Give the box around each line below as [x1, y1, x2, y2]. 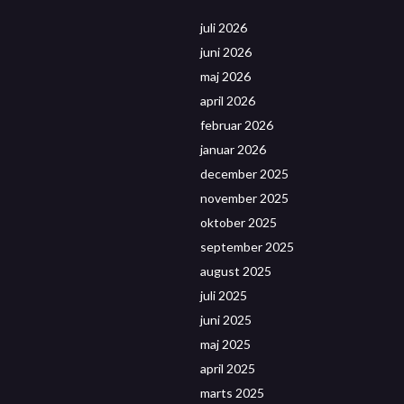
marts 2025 [200, 384, 264, 400]
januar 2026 [200, 141, 266, 157]
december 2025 [200, 165, 289, 181]
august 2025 [200, 262, 271, 279]
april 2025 [200, 360, 255, 376]
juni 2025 [200, 311, 252, 327]
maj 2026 [200, 68, 251, 84]
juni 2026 [200, 43, 252, 60]
